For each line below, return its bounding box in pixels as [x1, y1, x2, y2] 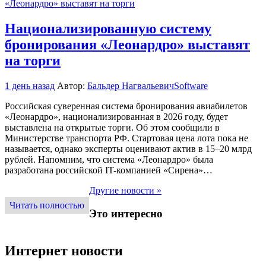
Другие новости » [89, 185, 161, 195]
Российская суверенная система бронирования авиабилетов [5, 100, 248, 111]
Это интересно [89, 207, 163, 220]
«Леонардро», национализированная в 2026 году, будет [5, 111, 228, 122]
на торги [5, 53, 61, 69]
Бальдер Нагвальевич [87, 80, 174, 91]
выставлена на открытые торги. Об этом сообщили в [5, 122, 220, 132]
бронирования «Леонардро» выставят [5, 37, 250, 53]
